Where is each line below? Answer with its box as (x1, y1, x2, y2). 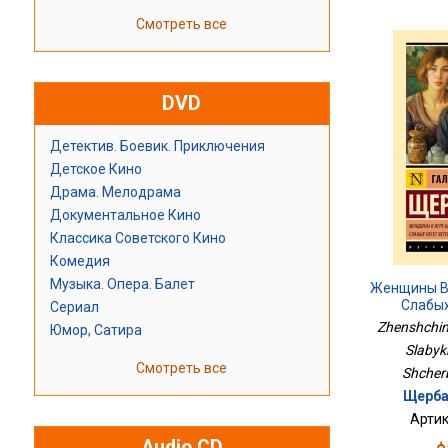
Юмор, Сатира (49, 322, 142, 339)
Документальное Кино (49, 207, 201, 224)
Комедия (49, 253, 110, 270)
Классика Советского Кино (49, 230, 226, 247)
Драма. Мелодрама (49, 184, 181, 201)
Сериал (49, 299, 99, 316)
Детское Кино (49, 161, 142, 178)
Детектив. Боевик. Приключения (49, 138, 265, 155)
